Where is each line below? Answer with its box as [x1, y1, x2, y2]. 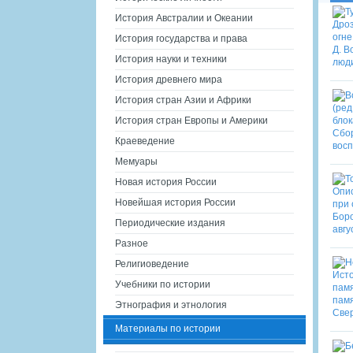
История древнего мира [115, 74, 222, 85]
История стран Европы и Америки [115, 115, 268, 126]
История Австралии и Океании [115, 13, 253, 24]
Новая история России [115, 176, 217, 188]
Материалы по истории [115, 323, 221, 334]
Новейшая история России [115, 197, 236, 208]
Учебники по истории [115, 279, 210, 290]
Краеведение [115, 136, 175, 147]
